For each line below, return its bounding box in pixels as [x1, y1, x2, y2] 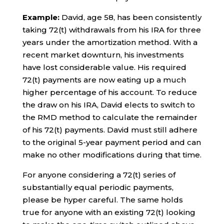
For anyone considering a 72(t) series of [22, 169, 175, 179]
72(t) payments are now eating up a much [22, 74, 186, 84]
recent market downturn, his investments [22, 49, 184, 59]
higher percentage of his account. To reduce [22, 87, 197, 97]
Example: [22, 12, 59, 22]
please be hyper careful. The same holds [22, 194, 183, 204]
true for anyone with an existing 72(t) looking [22, 207, 195, 217]
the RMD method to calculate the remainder [22, 112, 197, 122]
